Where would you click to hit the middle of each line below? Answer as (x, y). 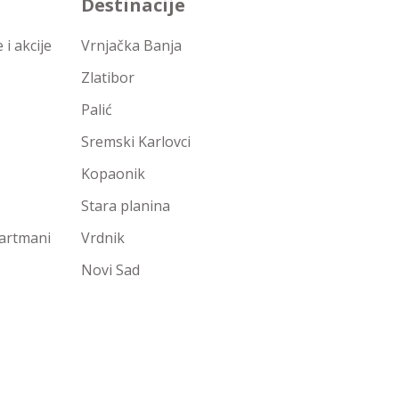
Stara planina (126, 206)
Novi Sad (110, 270)
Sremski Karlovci (136, 142)
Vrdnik (103, 238)
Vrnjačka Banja (131, 45)
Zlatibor (108, 77)
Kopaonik (113, 174)
